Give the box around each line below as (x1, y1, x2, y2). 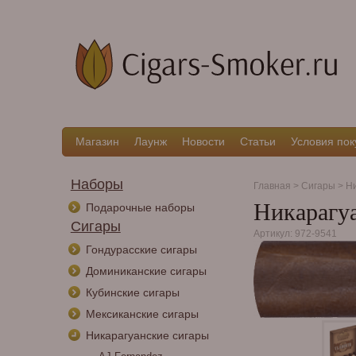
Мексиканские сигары (85, 308, 199, 320)
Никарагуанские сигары (85, 329, 209, 342)
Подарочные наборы (85, 201, 195, 214)
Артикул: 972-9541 (253, 228, 337, 239)
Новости (181, 135, 225, 148)
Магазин (75, 135, 119, 148)
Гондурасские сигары (85, 243, 197, 256)
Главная (253, 180, 291, 191)
